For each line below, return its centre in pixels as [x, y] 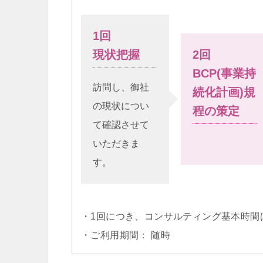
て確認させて [121, 125]
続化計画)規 [224, 92]
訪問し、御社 [121, 87]
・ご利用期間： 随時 [126, 235]
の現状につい [121, 106]
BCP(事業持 [224, 73]
